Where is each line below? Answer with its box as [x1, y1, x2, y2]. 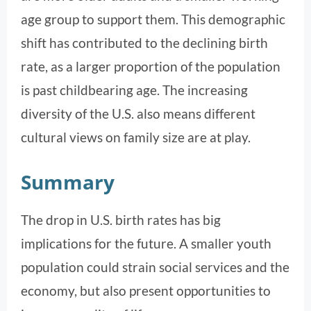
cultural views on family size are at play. [21, 129, 251, 146]
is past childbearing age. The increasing [21, 82, 248, 99]
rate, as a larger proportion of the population [21, 58, 280, 75]
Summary [21, 168, 115, 195]
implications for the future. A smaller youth [21, 235, 271, 251]
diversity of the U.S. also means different [21, 106, 255, 122]
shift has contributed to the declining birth [21, 35, 268, 51]
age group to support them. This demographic [21, 11, 285, 28]
